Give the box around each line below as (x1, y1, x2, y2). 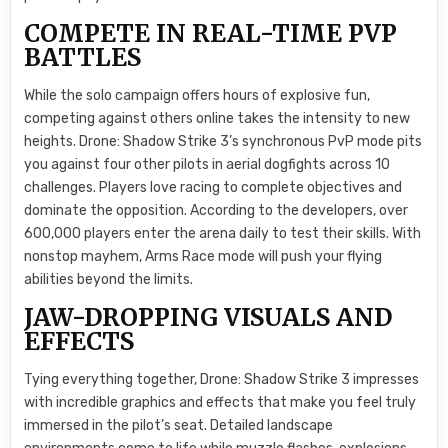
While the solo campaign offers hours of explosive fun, (24, 87, 371, 105)
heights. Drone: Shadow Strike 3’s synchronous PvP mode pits (24, 133, 423, 151)
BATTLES (24, 41, 142, 73)
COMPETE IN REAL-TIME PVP (24, 17, 398, 49)
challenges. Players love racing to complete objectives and (24, 179, 403, 197)
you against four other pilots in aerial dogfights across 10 (24, 156, 391, 174)
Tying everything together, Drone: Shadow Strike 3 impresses (24, 370, 420, 388)
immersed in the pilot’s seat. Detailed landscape (24, 416, 334, 434)
